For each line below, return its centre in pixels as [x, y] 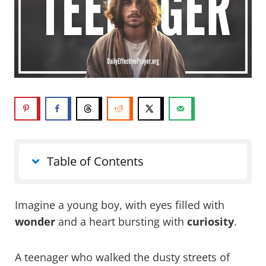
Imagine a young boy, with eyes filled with [120, 205]
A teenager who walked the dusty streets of [122, 257]
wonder [35, 222]
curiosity [210, 222]
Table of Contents [95, 161]
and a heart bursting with [121, 222]
